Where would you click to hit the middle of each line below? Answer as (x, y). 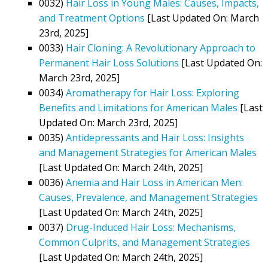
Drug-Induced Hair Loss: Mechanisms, (151, 227)
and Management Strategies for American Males (148, 152)
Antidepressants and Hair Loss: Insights (155, 137)
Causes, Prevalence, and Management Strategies (148, 197)
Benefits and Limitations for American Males (138, 107)
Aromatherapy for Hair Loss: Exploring (153, 92)
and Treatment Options (92, 18)
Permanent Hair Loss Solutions (109, 63)
